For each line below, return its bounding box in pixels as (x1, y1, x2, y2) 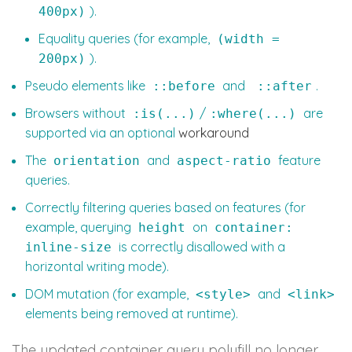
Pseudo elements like (25, 78, 148, 94)
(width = (217, 31, 280, 47)
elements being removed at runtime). (25, 306, 238, 322)
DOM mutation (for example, (25, 286, 192, 302)
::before (152, 79, 215, 94)
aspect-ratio (177, 153, 271, 169)
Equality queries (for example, (38, 31, 213, 47)
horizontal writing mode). (25, 258, 169, 275)
